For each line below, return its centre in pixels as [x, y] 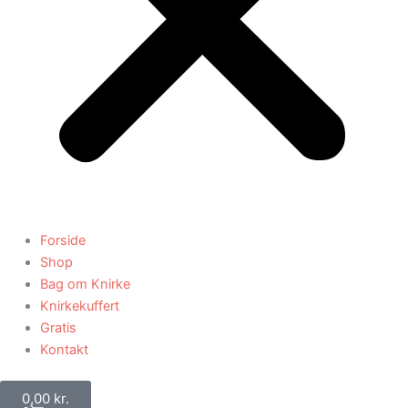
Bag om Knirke [85, 284]
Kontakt [64, 349]
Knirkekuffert [79, 306]
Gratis [58, 327]
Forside [62, 240]
